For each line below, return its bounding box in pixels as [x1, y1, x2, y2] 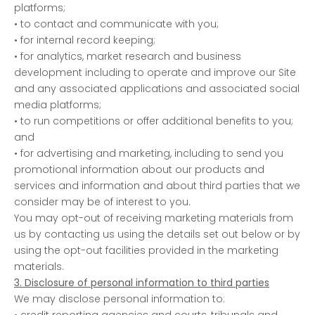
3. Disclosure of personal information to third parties [14, 275, 269, 290]
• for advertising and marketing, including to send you [14, 146, 283, 160]
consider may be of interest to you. [14, 194, 191, 209]
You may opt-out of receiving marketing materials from [14, 210, 293, 225]
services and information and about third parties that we [14, 178, 300, 193]
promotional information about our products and [14, 162, 264, 176]
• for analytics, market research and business [14, 49, 241, 63]
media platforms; [14, 97, 101, 112]
